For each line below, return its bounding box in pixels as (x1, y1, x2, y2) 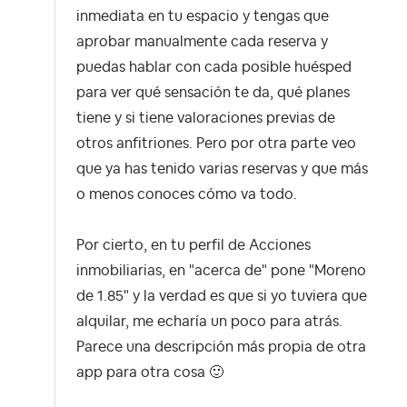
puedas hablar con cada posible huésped (76, 59, 352, 74)
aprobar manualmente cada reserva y (76, 34, 328, 49)
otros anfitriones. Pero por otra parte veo (76, 135, 356, 151)
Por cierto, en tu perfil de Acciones (76, 237, 311, 253)
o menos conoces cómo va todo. (76, 186, 297, 202)
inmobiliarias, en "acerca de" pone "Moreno (76, 263, 366, 278)
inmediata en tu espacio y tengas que (76, 8, 329, 24)
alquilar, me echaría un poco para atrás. (76, 313, 342, 329)
